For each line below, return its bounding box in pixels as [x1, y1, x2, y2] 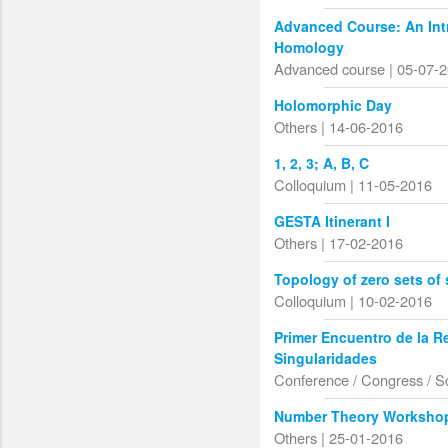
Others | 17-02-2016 [274, 232, 404, 254]
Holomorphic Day [274, 95, 393, 116]
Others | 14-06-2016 [274, 116, 404, 138]
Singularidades [274, 348, 378, 369]
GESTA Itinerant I [274, 211, 391, 232]
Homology [274, 37, 345, 58]
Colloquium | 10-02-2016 [274, 290, 433, 312]
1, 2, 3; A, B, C [274, 153, 370, 174]
